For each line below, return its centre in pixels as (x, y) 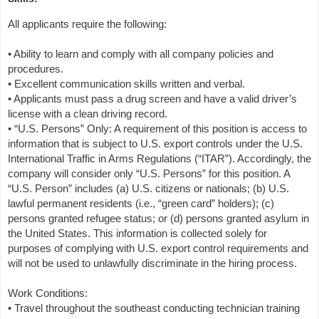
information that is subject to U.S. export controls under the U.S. (155, 144)
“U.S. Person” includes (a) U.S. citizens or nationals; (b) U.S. (148, 189)
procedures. (36, 69)
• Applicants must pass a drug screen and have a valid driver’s (152, 99)
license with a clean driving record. (88, 114)
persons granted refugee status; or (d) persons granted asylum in (158, 219)
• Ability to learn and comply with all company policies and (141, 54)
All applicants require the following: (87, 24)
